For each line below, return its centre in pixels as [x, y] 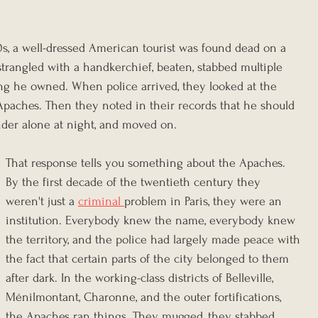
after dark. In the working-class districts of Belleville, [141, 278]
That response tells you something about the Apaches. [147, 163]
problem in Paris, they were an [205, 202]
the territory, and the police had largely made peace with [155, 240]
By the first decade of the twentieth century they [135, 182]
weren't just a [42, 202]
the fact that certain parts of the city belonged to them [149, 259]
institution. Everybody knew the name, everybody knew [152, 221]
